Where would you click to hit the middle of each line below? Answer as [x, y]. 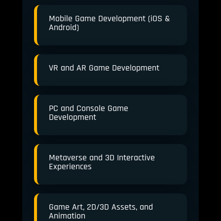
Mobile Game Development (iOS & [109, 18]
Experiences [70, 166]
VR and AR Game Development [104, 68]
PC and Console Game [88, 108]
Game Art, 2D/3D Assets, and [101, 207]
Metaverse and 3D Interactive [102, 158]
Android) [64, 27]
